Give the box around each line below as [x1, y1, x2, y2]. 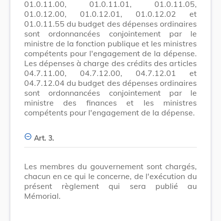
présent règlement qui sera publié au [24, 181, 197, 191]
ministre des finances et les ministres [24, 97, 197, 108]
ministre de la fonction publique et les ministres [24, 38, 197, 48]
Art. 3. [34, 133, 54, 143]
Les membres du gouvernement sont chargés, [24, 161, 197, 171]
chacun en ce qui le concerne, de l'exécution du [24, 171, 197, 181]
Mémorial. [24, 190, 61, 201]
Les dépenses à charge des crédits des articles [24, 58, 197, 68]
